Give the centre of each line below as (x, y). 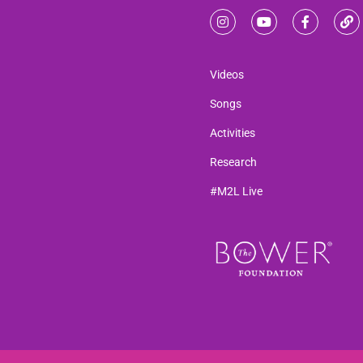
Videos (226, 74)
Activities (232, 132)
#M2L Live (236, 191)
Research (233, 162)
